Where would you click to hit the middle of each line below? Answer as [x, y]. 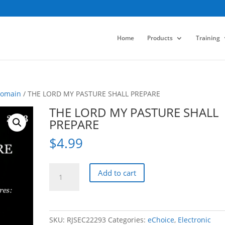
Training [208, 38]
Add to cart [117, 173]
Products [160, 38]
